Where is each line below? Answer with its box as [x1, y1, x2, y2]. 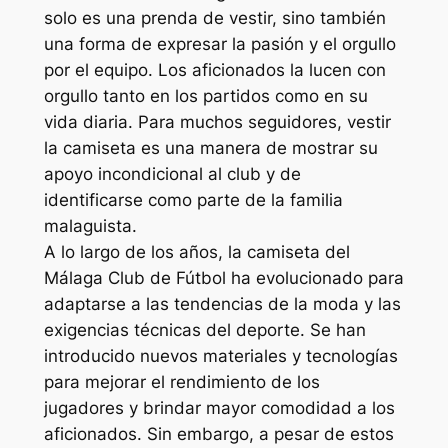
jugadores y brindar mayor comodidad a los [43, 397, 395, 418]
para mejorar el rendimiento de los [43, 371, 320, 392]
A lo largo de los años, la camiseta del [43, 241, 350, 262]
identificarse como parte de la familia [43, 189, 343, 210]
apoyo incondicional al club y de [43, 163, 301, 184]
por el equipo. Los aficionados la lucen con [43, 59, 386, 80]
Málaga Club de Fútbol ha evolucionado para [43, 267, 404, 288]
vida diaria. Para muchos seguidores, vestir [43, 111, 391, 132]
